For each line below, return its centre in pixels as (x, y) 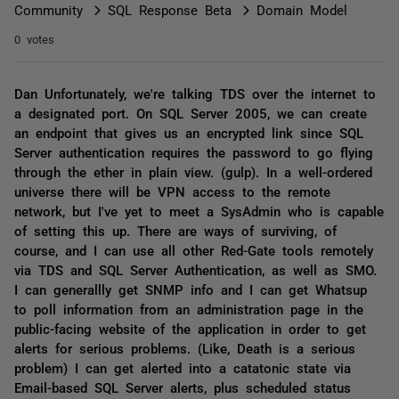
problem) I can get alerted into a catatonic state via (183, 367)
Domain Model (302, 9)
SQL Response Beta (170, 9)
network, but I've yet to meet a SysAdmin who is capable (199, 211)
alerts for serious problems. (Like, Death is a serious (185, 348)
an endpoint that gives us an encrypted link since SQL (189, 132)
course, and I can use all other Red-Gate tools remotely (194, 250)
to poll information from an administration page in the (189, 309)
